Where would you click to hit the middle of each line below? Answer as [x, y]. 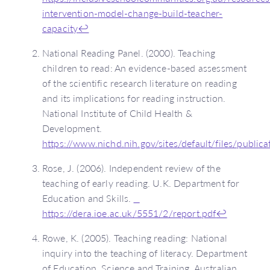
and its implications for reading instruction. [134, 98]
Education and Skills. [88, 198]
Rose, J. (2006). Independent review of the [131, 168]
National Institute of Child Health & [117, 113]
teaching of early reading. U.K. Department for [141, 183]
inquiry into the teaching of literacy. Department [145, 253]
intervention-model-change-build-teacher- [133, 13]
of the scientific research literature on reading [140, 83]
